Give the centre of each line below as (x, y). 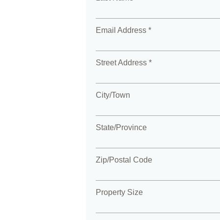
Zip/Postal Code (124, 160)
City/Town (113, 95)
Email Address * (123, 30)
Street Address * (124, 63)
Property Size (119, 192)
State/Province (121, 127)
